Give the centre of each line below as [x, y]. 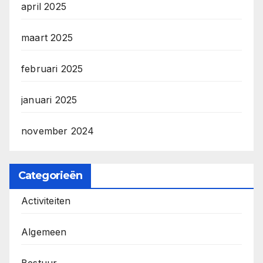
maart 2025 [47, 37]
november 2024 [58, 131]
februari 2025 [52, 68]
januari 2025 [49, 100]
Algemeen [44, 232]
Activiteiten [46, 200]
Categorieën [50, 175]
